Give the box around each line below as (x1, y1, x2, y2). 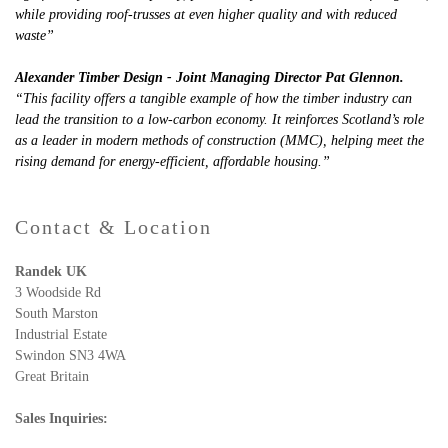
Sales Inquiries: (15, 411, 108, 426)
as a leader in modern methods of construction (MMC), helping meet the (15, 133, 424, 148)
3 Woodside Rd (15, 285, 101, 300)
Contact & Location (15, 216, 212, 238)
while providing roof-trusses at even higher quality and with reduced (15, 7, 397, 22)
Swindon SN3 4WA (15, 348, 126, 363)
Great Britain (15, 369, 89, 384)
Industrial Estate (15, 327, 107, 342)
